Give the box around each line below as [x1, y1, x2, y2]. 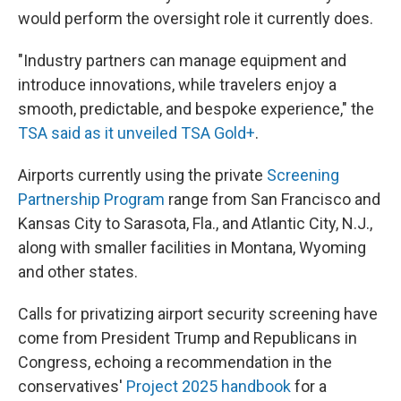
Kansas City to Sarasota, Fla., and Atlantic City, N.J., [18, 214, 372, 233]
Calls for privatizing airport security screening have [18, 304, 378, 323]
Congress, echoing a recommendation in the [18, 353, 332, 371]
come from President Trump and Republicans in [18, 328, 357, 347]
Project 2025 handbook [126, 377, 291, 396]
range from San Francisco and [165, 190, 380, 209]
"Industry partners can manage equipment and [18, 51, 346, 70]
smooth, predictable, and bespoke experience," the [18, 99, 374, 118]
